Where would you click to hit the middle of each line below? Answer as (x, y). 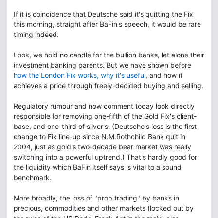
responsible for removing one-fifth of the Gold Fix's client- (105, 116)
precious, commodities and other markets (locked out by (104, 208)
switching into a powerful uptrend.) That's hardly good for (105, 157)
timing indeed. (36, 34)
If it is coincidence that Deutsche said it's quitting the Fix (103, 14)
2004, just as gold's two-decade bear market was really (102, 147)
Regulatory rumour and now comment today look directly (104, 106)
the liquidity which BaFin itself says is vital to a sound (98, 167)
